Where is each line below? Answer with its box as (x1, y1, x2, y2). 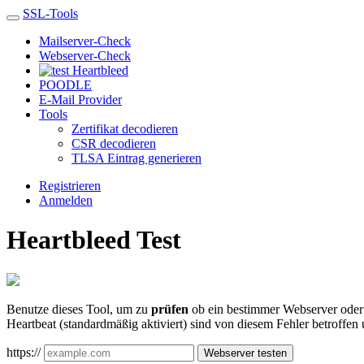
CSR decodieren (71, 136, 156, 150)
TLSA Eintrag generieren (71, 151, 201, 165)
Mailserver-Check (39, 34, 131, 48)
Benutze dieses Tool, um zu (6, 301, 151, 316)
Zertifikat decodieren (71, 122, 178, 136)
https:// (6, 344, 41, 359)
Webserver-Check (39, 49, 131, 63)
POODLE (39, 78, 92, 92)
